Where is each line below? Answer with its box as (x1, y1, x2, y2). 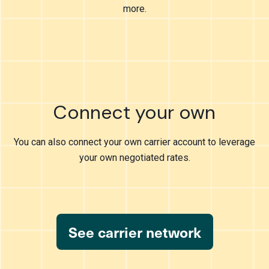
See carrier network (68, 222, 201, 242)
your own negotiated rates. (79, 152, 190, 163)
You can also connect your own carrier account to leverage (14, 136, 255, 148)
